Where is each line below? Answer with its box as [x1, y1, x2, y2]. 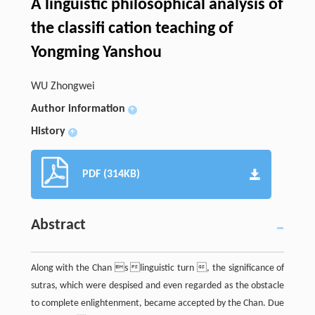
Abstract [30, 217, 86, 233]
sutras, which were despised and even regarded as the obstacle [30, 280, 285, 291]
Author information [30, 103, 125, 115]
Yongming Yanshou [30, 44, 162, 61]
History [30, 125, 65, 137]
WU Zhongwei [30, 80, 95, 92]
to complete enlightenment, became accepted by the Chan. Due [30, 297, 285, 309]
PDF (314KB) [82, 168, 140, 180]
